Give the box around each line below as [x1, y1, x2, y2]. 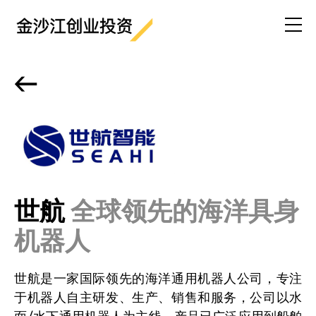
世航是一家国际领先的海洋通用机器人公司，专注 [13, 267, 303, 286]
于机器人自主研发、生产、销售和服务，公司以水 [13, 286, 303, 305]
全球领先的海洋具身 [70, 189, 299, 227]
